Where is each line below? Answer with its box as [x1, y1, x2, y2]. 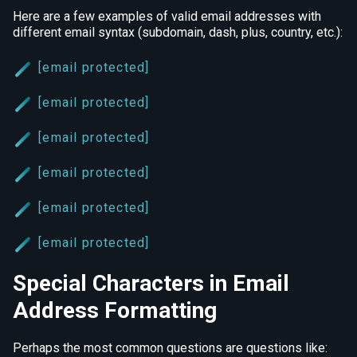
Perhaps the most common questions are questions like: [13, 339, 328, 355]
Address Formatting [13, 296, 217, 324]
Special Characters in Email [13, 269, 289, 296]
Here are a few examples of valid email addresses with [13, 8, 321, 24]
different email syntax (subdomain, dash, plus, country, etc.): [13, 24, 343, 40]
